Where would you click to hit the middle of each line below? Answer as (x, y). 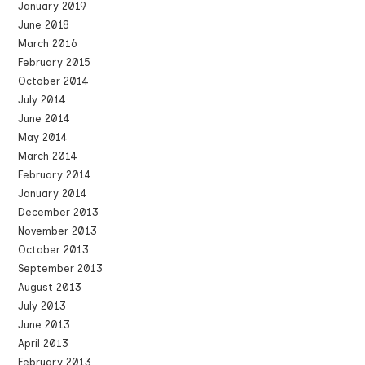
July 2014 (42, 100)
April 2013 (44, 343)
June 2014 (44, 119)
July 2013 (42, 306)
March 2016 (48, 44)
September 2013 (61, 268)
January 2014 (53, 193)
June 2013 (44, 325)
